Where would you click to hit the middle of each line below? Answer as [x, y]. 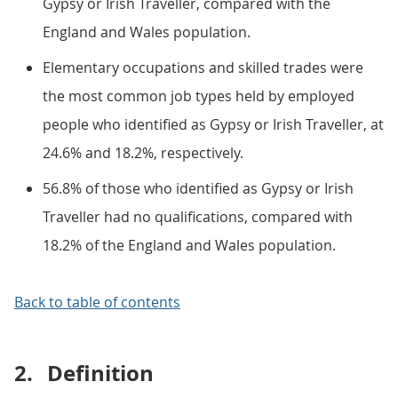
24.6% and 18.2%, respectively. [143, 153]
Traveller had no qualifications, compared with [198, 217]
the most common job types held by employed [199, 96]
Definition [100, 373]
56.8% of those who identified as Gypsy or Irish [198, 188]
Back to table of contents [97, 302]
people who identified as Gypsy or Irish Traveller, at [213, 124]
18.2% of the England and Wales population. [189, 245]
